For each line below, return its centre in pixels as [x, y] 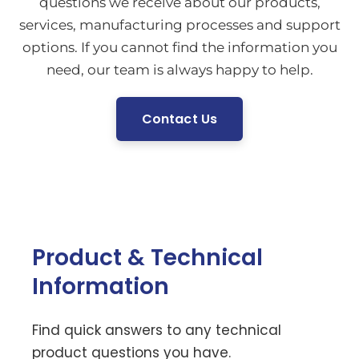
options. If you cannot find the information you [179, 47]
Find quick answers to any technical [157, 330]
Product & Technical [147, 258]
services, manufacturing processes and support [179, 25]
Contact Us [179, 119]
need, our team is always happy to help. [179, 70]
